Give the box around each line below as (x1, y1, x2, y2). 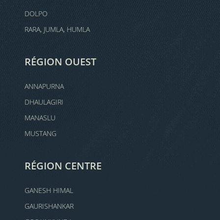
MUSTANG (25, 129, 56, 138)
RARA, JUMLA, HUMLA (25, 25, 90, 34)
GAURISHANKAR (25, 201, 74, 211)
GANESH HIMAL (25, 186, 73, 195)
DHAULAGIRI (25, 97, 63, 107)
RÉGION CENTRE (25, 159, 102, 172)
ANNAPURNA (25, 82, 64, 91)
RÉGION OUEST (25, 55, 96, 68)
